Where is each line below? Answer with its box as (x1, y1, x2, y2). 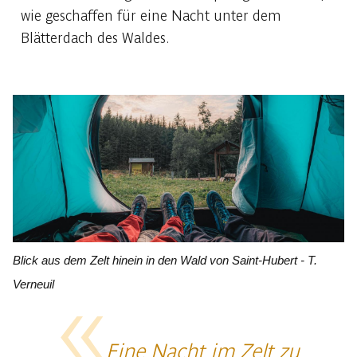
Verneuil (13, 277, 54, 292)
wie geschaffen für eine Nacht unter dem (21, 7, 281, 25)
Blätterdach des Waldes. (21, 29, 172, 47)
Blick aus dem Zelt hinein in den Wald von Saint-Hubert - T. (13, 253, 317, 268)
